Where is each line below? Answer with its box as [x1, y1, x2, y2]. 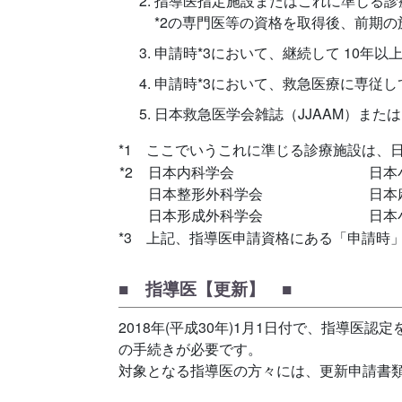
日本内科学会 [148, 162, 234, 183]
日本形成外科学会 [148, 205, 263, 226]
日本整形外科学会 [148, 183, 263, 205]
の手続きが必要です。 [118, 337, 262, 359]
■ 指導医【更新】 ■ [118, 275, 292, 301]
